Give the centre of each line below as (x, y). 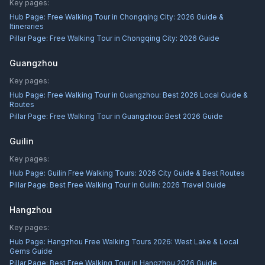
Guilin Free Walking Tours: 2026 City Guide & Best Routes (146, 173)
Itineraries (27, 26)
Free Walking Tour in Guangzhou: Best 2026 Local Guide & (148, 95)
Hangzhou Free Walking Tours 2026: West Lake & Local (143, 242)
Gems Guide (31, 251)
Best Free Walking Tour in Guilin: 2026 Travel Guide (138, 185)
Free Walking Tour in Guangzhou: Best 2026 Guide (136, 116)
